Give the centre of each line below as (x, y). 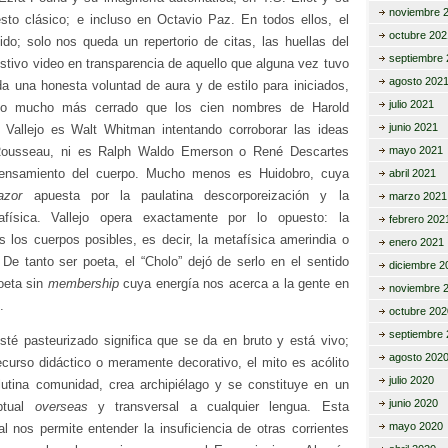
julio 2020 (411, 380)
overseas (61, 406)
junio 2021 (413, 127)
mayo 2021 (415, 150)
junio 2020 (413, 403)
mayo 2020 (415, 426)
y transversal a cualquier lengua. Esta (218, 406)
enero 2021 (416, 242)
